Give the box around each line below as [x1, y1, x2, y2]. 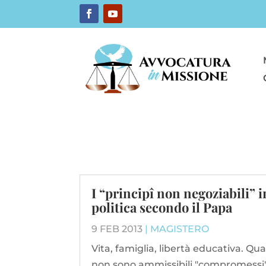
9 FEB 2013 [91, 223, 143, 235]
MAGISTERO [150, 223, 210, 235]
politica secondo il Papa [91, 198, 233, 216]
